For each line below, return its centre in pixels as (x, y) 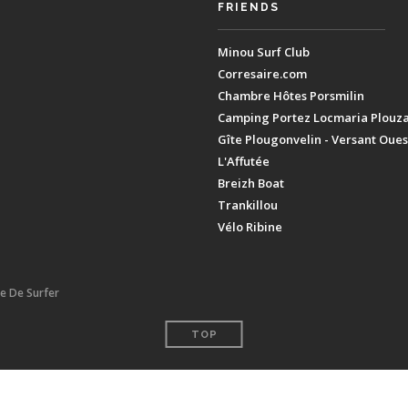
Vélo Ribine (250, 227)
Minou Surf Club (264, 52)
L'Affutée (244, 161)
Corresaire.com (262, 74)
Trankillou (248, 205)
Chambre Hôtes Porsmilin (291, 96)
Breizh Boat (251, 183)
